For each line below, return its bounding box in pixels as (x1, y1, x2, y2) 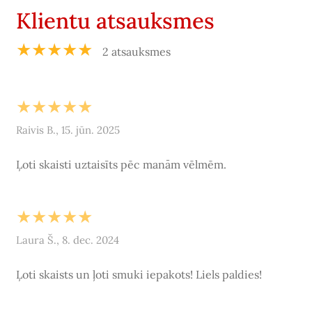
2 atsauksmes (102, 44, 171, 58)
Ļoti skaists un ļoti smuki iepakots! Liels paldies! (15, 267, 262, 281)
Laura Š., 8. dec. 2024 (15, 233, 119, 247)
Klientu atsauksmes (15, 6, 214, 35)
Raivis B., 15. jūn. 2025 (15, 123, 120, 136)
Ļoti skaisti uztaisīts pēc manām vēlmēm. (15, 157, 226, 171)
